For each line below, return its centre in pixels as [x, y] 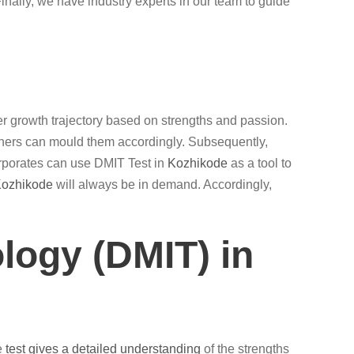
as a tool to [260, 163]
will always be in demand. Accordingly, [162, 185]
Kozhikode [198, 163]
